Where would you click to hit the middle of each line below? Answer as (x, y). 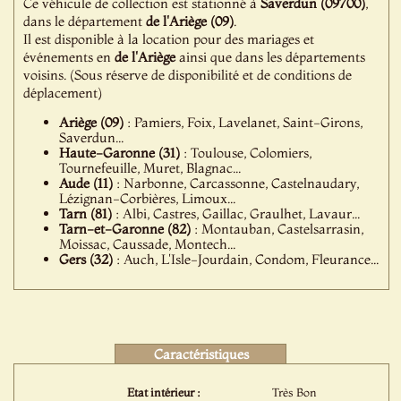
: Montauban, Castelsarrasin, (277, 229)
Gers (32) (86, 259)
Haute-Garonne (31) (120, 153)
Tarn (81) (86, 213)
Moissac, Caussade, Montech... (148, 244)
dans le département (85, 21)
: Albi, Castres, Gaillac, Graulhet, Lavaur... (236, 213)
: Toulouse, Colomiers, (246, 153)
